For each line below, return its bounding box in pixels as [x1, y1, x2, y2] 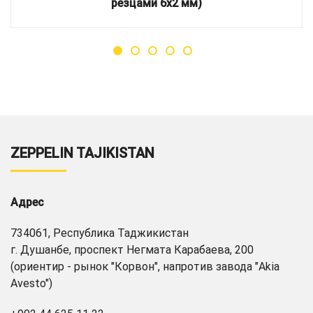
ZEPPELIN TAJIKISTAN [10, 145, 154, 161]
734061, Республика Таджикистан [10, 226, 189, 240]
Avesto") [10, 277, 52, 290]
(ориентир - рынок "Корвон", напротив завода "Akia [10, 260, 279, 273]
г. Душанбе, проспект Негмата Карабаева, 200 [10, 243, 254, 256]
